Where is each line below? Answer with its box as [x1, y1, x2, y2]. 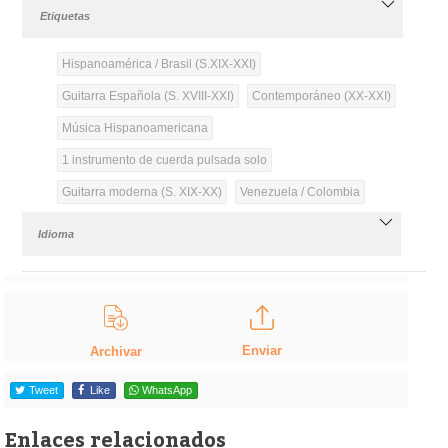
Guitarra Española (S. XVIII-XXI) [61, 88, 234, 103]
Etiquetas [40, 9, 91, 22]
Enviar [241, 342, 282, 358]
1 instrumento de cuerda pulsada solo [61, 152, 267, 167]
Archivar [90, 344, 143, 360]
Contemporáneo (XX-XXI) [251, 88, 391, 103]
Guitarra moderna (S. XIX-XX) [61, 184, 222, 199]
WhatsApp [141, 384, 192, 397]
